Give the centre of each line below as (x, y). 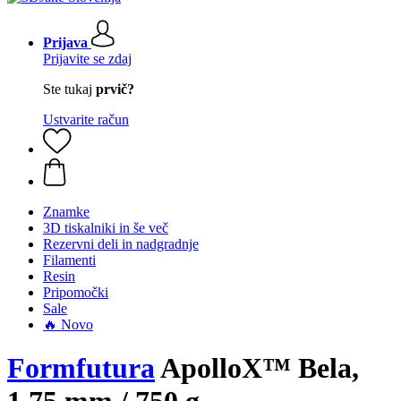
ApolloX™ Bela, (257, 368)
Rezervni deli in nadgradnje (121, 244)
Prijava (65, 43)
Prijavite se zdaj (87, 59)
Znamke (66, 212)
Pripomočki (76, 292)
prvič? (115, 89)
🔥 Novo (68, 324)
